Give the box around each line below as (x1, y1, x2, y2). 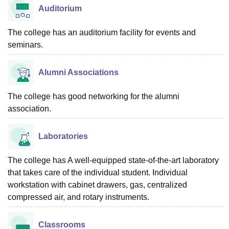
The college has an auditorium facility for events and (8, 28, 196, 37)
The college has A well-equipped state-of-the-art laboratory (8, 156, 219, 165)
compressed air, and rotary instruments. (8, 193, 149, 201)
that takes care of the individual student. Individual (8, 168, 188, 177)
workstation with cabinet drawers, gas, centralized (8, 180, 187, 189)
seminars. (8, 40, 43, 49)
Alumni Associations (38, 68, 119, 77)
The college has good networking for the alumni (8, 92, 179, 101)
